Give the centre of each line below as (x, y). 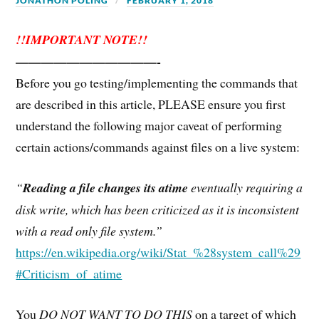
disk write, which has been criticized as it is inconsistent (158, 209)
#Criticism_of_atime (69, 273)
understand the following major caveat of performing (149, 126)
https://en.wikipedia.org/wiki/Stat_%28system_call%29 (158, 252)
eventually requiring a (246, 187)
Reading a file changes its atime (106, 187)
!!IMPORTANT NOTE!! (82, 40)
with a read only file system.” (89, 230)
